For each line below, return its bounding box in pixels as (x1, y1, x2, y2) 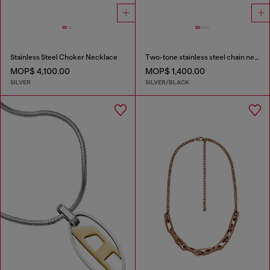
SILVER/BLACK (145, 78, 189, 86)
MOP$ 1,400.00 (145, 66, 205, 77)
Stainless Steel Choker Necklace (10, 53, 118, 62)
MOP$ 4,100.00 (10, 66, 70, 77)
